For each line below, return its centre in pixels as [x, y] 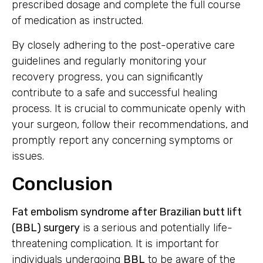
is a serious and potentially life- [156, 228]
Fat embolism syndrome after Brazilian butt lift [127, 212]
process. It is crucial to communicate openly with [129, 108]
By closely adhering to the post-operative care [123, 45]
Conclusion [62, 184]
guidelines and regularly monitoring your [109, 61]
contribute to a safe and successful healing [114, 92]
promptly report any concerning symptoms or [122, 140]
